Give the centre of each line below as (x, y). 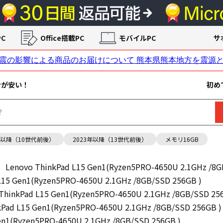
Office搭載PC (62, 38)
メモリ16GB (182, 139)
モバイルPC (137, 38)
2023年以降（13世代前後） (110, 139)
